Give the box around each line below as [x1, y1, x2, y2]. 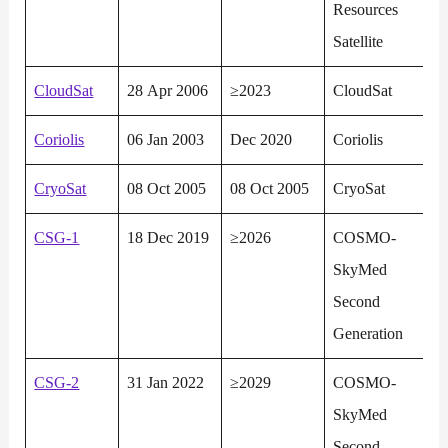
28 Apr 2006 [127, 81, 209, 101]
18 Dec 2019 [127, 228, 210, 248]
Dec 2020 [230, 130, 293, 150]
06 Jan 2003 [127, 130, 205, 150]
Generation [333, 324, 404, 344]
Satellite [333, 32, 384, 52]
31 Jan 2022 [127, 373, 205, 393]
